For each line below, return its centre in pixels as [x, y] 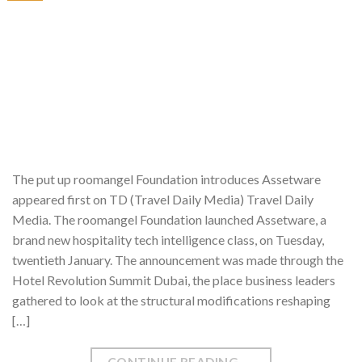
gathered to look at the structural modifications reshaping [171, 301]
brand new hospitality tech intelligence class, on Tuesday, [168, 240]
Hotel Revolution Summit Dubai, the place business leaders [174, 280]
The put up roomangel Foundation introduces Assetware [166, 179]
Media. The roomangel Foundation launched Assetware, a [169, 220]
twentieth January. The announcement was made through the [178, 260]
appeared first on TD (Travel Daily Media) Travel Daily [163, 200]
